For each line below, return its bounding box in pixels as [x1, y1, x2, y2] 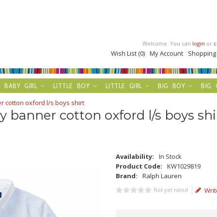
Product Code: [116, 162, 162, 170]
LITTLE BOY [53, 81, 90, 90]
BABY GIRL [4, 81, 38, 90]
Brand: [116, 171, 138, 180]
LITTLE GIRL [106, 81, 142, 90]
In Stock [159, 152, 182, 161]
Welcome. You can [142, 40, 193, 47]
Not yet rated [154, 186, 188, 193]
